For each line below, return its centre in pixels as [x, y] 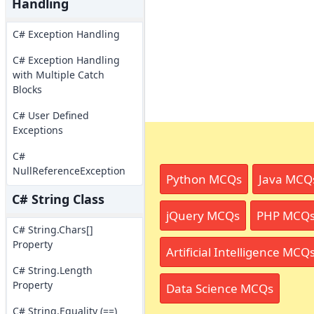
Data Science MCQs [219, 288]
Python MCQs [204, 179]
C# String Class [58, 199]
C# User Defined [50, 115]
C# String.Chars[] [53, 230]
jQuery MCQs [203, 215]
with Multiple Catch [58, 75]
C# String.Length [52, 270]
